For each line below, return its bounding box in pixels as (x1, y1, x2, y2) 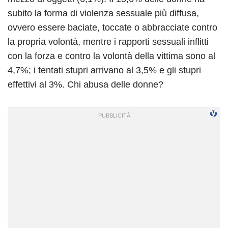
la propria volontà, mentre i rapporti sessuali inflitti (8, 36, 209, 47)
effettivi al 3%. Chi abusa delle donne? (8, 79, 163, 90)
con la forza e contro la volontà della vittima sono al (8, 50, 215, 61)
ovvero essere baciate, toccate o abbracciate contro (8, 22, 217, 33)
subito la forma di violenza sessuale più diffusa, (8, 8, 199, 18)
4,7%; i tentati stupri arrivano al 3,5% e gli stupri (8, 65, 201, 75)
